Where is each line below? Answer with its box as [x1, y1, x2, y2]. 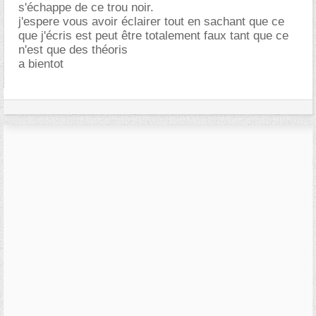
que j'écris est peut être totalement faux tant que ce [18, 28, 288, 42]
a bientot [18, 56, 63, 71]
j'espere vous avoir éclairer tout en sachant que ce [18, 14, 284, 28]
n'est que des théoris [18, 42, 128, 56]
